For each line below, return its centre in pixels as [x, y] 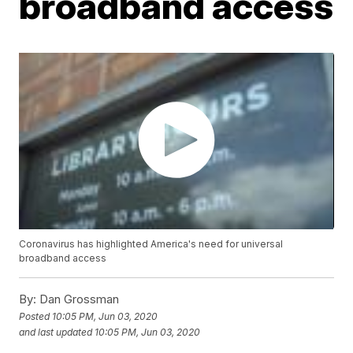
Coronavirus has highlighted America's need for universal [151, 244]
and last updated [56, 332]
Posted [36, 316]
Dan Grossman [78, 299]
